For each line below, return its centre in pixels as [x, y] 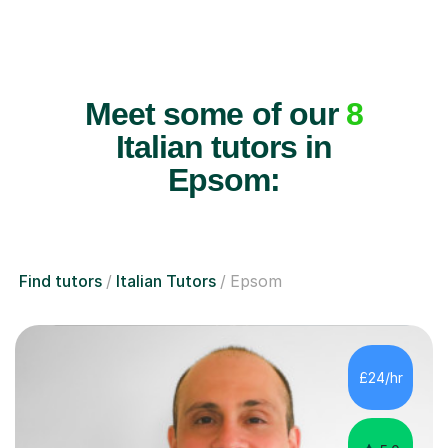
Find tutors [60, 280]
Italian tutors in [224, 146]
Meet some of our [215, 113]
